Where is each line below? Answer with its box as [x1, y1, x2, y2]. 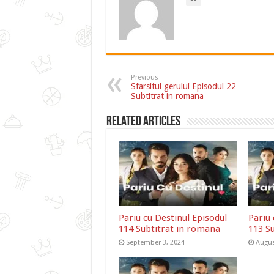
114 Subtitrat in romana [118, 223, 220, 235]
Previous [130, 73, 158, 81]
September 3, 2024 [125, 239, 185, 247]
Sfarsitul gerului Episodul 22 [130, 81, 236, 91]
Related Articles [106, 114, 180, 129]
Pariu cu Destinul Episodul [118, 212, 227, 224]
